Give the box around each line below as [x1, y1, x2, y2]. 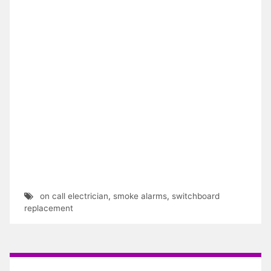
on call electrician [39, 191, 108, 201]
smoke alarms [113, 191, 167, 201]
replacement [24, 203, 73, 213]
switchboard [171, 191, 220, 201]
